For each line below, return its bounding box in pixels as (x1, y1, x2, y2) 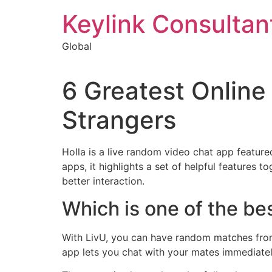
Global (62, 40, 92, 52)
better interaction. (62, 175, 144, 188)
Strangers (62, 105, 176, 135)
